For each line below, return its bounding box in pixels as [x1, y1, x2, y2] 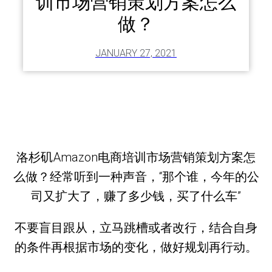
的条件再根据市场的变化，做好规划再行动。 [15, 239, 257, 254]
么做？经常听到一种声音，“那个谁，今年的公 [13, 169, 259, 184]
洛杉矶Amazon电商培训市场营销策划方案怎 [16, 149, 256, 165]
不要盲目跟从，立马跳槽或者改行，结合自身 [15, 220, 257, 235]
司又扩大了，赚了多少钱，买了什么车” [31, 188, 241, 203]
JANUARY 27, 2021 [95, 47, 177, 59]
